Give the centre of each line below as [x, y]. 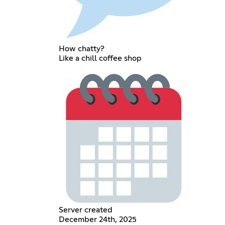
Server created [86, 210]
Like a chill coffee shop [100, 58]
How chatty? [82, 48]
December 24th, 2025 [98, 220]
